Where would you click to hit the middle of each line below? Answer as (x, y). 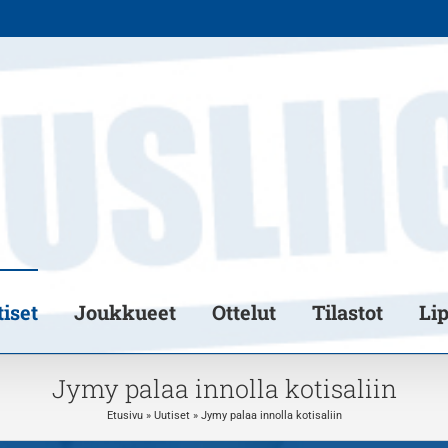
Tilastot (347, 312)
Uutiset (171, 415)
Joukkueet (125, 312)
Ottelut (244, 312)
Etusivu (124, 415)
